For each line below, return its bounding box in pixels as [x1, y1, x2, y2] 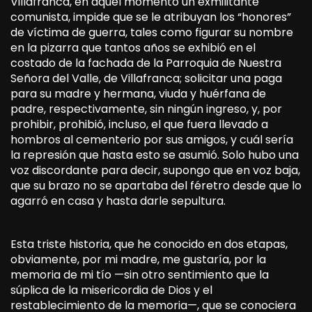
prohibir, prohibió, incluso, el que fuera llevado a [10, 116, 268, 132]
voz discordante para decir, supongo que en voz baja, [10, 162, 300, 178]
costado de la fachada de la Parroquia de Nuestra [10, 54, 281, 71]
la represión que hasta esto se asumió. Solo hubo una [10, 146, 299, 163]
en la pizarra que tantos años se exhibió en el [10, 39, 256, 56]
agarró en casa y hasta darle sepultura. [10, 192, 228, 209]
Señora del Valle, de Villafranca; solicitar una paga [10, 70, 282, 86]
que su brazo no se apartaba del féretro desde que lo [10, 177, 302, 194]
